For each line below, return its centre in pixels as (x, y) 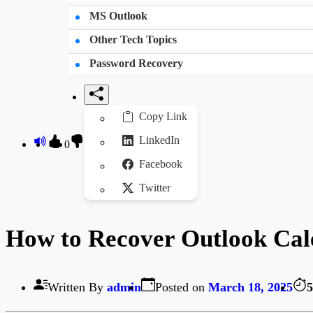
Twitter (155, 188)
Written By (77, 287)
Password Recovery (135, 63)
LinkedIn (159, 140)
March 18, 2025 (250, 287)
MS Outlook (117, 16)
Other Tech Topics (132, 39)
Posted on (182, 287)
